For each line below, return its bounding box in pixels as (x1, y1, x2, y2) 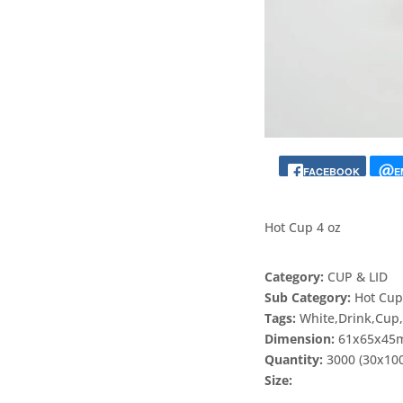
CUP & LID (327, 267, 389, 285)
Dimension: (264, 329, 339, 347)
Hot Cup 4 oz (264, 218, 342, 236)
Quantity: (264, 350, 327, 368)
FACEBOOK (303, 164, 361, 178)
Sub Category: (264, 288, 355, 306)
